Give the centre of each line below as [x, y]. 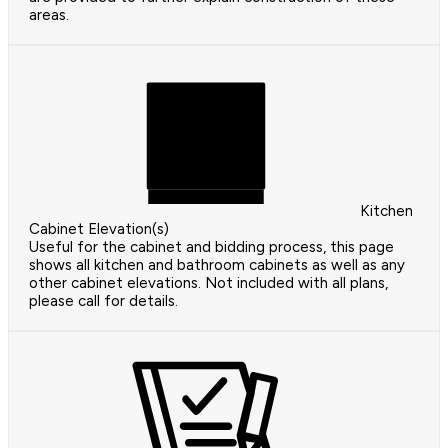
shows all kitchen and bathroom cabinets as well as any [217, 265]
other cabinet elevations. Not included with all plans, [208, 283]
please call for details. [103, 301]
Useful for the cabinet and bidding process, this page [211, 247]
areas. [49, 15]
